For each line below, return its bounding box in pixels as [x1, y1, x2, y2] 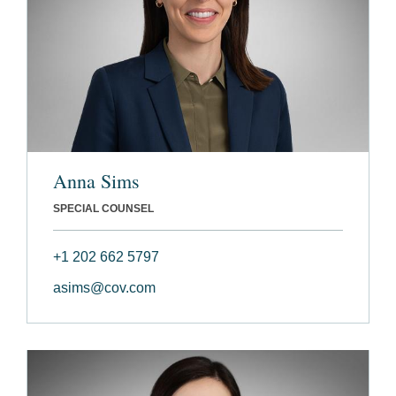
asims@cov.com [53, 279, 156, 295]
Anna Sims [53, 167, 140, 194]
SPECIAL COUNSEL [53, 202, 154, 215]
